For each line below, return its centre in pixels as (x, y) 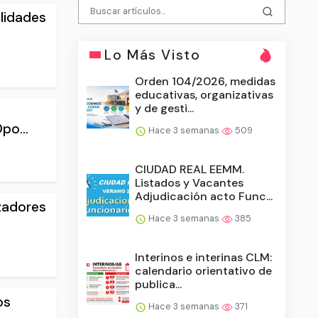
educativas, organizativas (204, 94)
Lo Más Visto (153, 55)
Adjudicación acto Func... (204, 196)
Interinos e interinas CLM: (204, 257)
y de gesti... (165, 108)
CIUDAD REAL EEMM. (190, 169)
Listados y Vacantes (190, 182)
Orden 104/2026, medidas (205, 81)
